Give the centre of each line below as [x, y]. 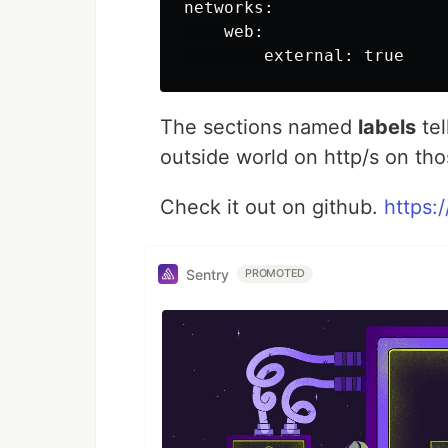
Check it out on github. [272, 207]
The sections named [259, 127]
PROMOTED [275, 274]
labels [387, 127]
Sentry [207, 274]
